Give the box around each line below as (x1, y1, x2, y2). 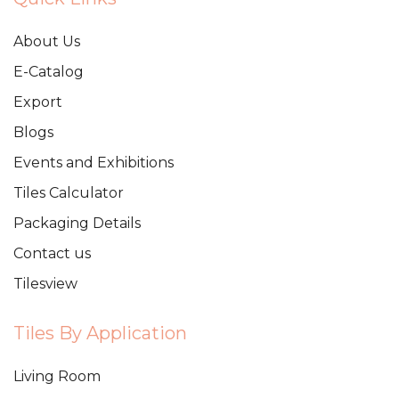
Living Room (13, 367, 101, 385)
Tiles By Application (13, 322, 187, 344)
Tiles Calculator (13, 183, 124, 201)
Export (13, 93, 62, 110)
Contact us (13, 244, 91, 262)
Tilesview (13, 274, 77, 292)
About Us (13, 32, 80, 50)
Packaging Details (13, 214, 141, 232)
